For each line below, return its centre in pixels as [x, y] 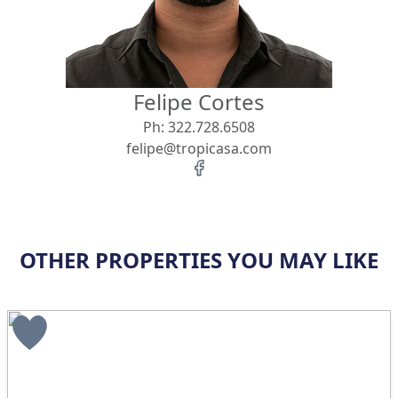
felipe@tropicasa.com [199, 149]
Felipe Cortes [199, 102]
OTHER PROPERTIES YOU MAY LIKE [199, 260]
